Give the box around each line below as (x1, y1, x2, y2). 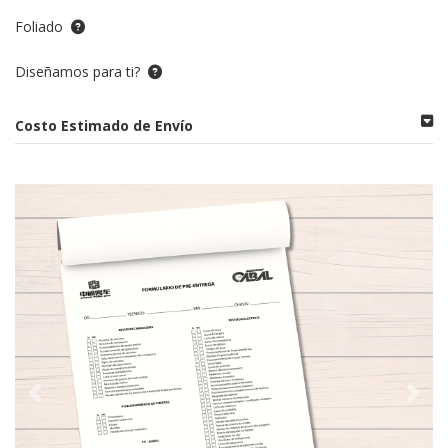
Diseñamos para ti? (15, 61, 140, 81)
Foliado (15, 16, 63, 36)
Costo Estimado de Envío (15, 115, 193, 135)
